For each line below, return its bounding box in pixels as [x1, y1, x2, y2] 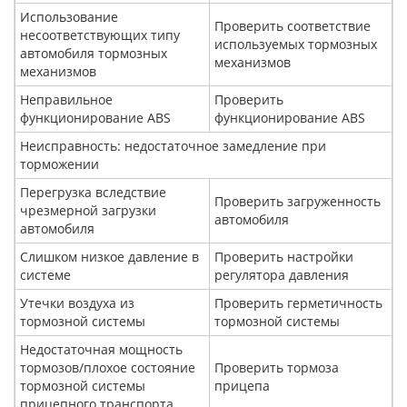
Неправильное [20, 91, 113, 108]
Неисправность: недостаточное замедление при [20, 137, 326, 154]
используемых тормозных [214, 35, 377, 53]
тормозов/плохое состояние [20, 359, 195, 376]
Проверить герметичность [214, 294, 382, 312]
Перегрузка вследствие [20, 184, 166, 201]
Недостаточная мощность [20, 341, 183, 358]
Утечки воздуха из [20, 294, 134, 312]
